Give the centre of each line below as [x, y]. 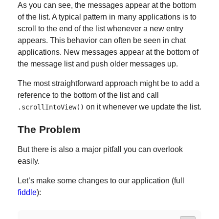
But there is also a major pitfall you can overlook [100, 150]
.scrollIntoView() [51, 107]
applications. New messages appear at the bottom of [108, 52]
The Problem [49, 130]
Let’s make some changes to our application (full [101, 181]
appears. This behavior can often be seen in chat [101, 40]
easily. [28, 161]
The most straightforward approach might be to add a [108, 83]
